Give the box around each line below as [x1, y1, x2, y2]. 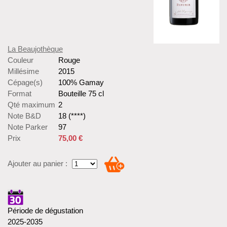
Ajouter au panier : [8, 159, 67, 168]
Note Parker [8, 123, 48, 132]
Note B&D [8, 111, 41, 121]
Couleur [8, 56, 33, 65]
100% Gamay [58, 78, 104, 87]
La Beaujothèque [8, 45, 63, 54]
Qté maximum [8, 100, 55, 109]
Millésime [8, 67, 39, 76]
